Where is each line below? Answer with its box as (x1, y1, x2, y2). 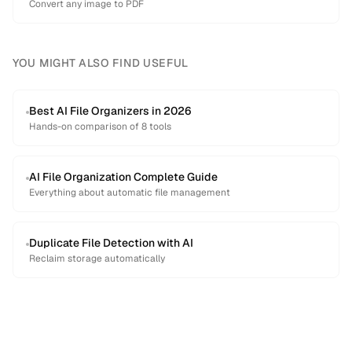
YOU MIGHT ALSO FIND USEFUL (13, 56, 189, 70)
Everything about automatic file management (29, 186, 230, 199)
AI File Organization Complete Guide (29, 170, 218, 184)
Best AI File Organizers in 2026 (29, 104, 191, 118)
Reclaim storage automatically (29, 252, 165, 265)
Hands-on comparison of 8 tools (29, 120, 171, 133)
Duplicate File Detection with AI (29, 236, 193, 250)
